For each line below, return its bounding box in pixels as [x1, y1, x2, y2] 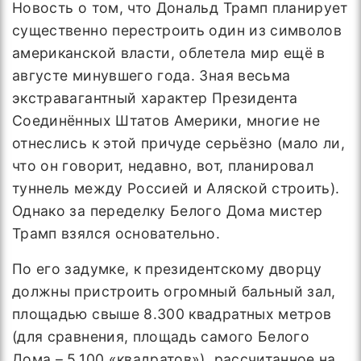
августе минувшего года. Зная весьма [12, 67, 291, 84]
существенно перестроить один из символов [12, 22, 342, 39]
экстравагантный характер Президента [12, 89, 298, 106]
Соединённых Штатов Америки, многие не [12, 112, 321, 129]
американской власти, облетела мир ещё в [12, 44, 326, 61]
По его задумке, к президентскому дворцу [12, 260, 322, 277]
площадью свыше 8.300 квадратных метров [12, 305, 332, 322]
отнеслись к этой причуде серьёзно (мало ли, [12, 135, 346, 151]
